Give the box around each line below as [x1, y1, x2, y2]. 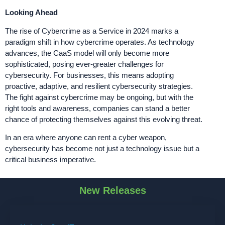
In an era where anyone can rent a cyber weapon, [5, 133, 167, 142]
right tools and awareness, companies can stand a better [5, 103, 190, 113]
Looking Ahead [5, 8, 58, 17]
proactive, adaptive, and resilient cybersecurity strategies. [5, 81, 193, 90]
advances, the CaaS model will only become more [5, 48, 169, 57]
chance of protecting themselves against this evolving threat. [5, 115, 202, 124]
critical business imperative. [5, 155, 96, 164]
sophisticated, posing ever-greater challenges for [5, 59, 164, 68]
